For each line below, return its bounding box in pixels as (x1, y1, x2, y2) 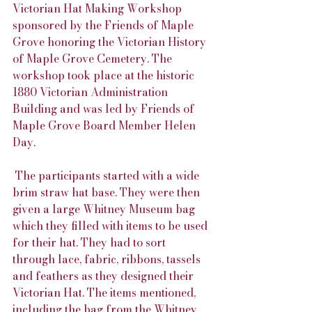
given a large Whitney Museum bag (13, 200, 198, 217)
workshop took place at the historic (13, 66, 197, 84)
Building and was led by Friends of (13, 100, 197, 117)
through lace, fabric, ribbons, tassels (13, 250, 203, 267)
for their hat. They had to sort (13, 233, 169, 251)
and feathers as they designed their (13, 267, 196, 284)
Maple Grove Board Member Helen (13, 116, 198, 134)
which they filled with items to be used (13, 217, 210, 234)
